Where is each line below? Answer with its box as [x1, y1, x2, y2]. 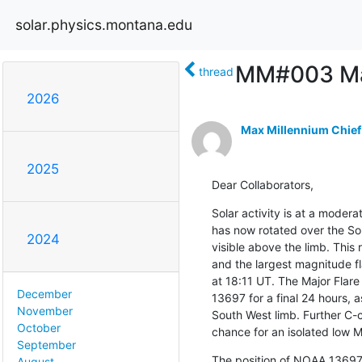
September [17, 338, 76, 352]
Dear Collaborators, [211, 177, 314, 192]
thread [198, 64, 234, 78]
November [17, 304, 73, 318]
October [17, 321, 61, 335]
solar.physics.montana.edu [15, 15, 192, 33]
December [17, 287, 72, 301]
